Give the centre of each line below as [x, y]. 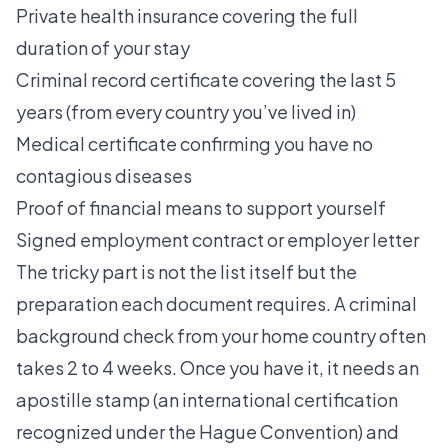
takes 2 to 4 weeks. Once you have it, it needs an [217, 368]
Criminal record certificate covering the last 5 [206, 80]
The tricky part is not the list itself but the [186, 272]
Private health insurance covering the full [187, 16]
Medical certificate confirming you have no [194, 144]
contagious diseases [104, 176]
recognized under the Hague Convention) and [207, 432]
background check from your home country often [221, 336]
